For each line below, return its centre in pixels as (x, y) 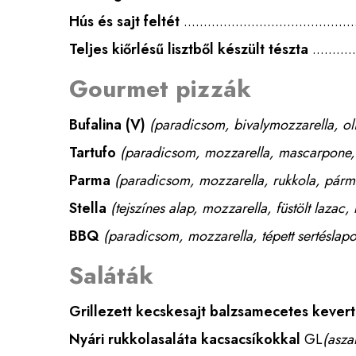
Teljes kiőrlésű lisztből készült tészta (189, 49)
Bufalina (95, 125)
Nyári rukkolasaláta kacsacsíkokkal (185, 339)
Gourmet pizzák (160, 89)
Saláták (111, 275)
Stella (88, 208)
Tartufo (93, 153)
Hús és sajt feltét (124, 21)
